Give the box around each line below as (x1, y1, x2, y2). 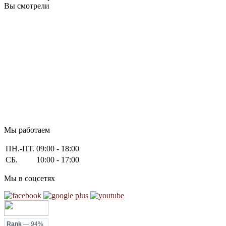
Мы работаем (4, 126, 50, 134)
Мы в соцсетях (4, 174, 55, 183)
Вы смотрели (4, 2, 49, 10)
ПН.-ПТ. (6, 144, 34, 153)
